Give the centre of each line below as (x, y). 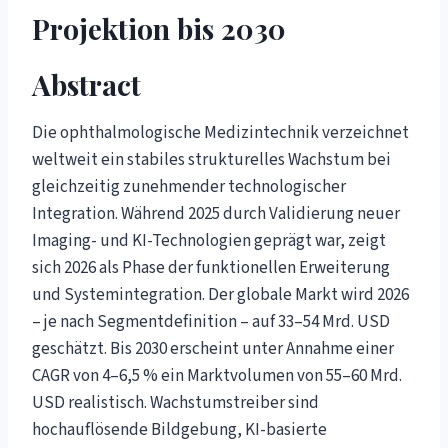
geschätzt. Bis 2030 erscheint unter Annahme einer (213, 348)
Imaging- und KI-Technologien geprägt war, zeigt (209, 240)
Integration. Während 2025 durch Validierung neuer (216, 213)
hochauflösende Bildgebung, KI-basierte (179, 429)
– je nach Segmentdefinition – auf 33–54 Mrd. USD (211, 321)
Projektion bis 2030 (159, 28)
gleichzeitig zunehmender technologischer (189, 186)
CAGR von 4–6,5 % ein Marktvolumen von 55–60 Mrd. (217, 375)
